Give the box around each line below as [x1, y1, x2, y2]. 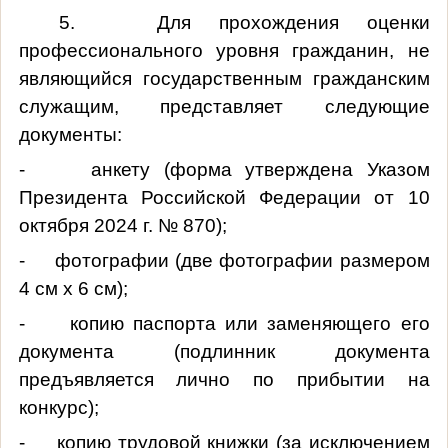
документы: [18, 123, 122, 145]
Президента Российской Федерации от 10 [18, 186, 430, 208]
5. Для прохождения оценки [58, 11, 430, 33]
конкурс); [18, 396, 99, 418]
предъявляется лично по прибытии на [18, 368, 430, 390]
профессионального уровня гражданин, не [18, 39, 430, 61]
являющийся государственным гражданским [18, 67, 430, 89]
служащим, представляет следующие [18, 95, 430, 117]
